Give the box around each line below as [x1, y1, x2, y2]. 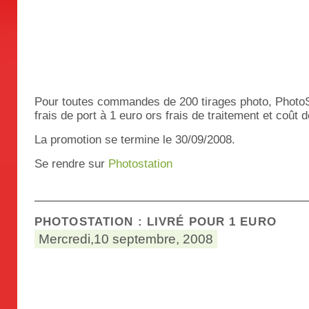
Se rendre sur [34, 157, 108, 170]
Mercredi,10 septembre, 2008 [39, 232, 213, 246]
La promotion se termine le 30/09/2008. [34, 133, 235, 146]
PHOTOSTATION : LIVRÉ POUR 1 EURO [34, 215, 277, 228]
